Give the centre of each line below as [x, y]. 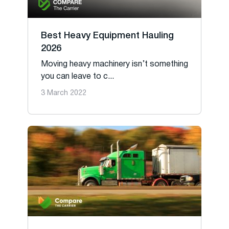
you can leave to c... [77, 77]
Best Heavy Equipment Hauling [107, 36]
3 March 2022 [64, 93]
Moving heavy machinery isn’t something [114, 64]
